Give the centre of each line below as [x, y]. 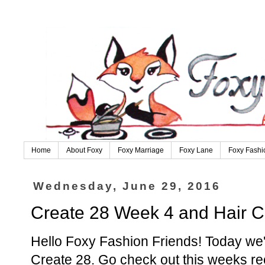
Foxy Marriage [141, 151]
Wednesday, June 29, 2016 [127, 186]
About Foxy [84, 151]
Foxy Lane [196, 151]
